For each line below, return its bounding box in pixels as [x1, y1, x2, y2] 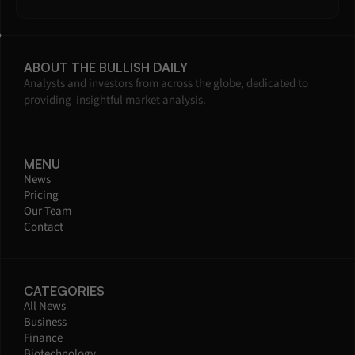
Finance [24, 330, 63, 347]
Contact [24, 219, 63, 236]
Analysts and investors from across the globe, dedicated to [24, 75, 308, 93]
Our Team [24, 203, 71, 220]
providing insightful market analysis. [24, 92, 206, 109]
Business [24, 314, 67, 331]
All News [24, 298, 66, 315]
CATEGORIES [24, 283, 105, 300]
